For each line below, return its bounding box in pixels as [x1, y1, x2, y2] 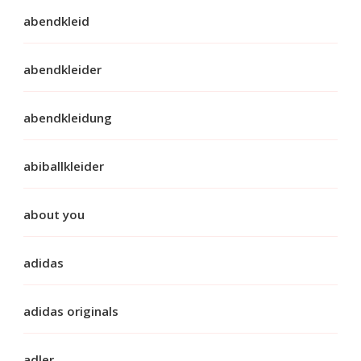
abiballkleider [23, 157, 104, 174]
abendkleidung [23, 109, 112, 126]
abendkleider [23, 60, 102, 77]
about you [23, 205, 85, 222]
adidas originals [23, 302, 118, 319]
